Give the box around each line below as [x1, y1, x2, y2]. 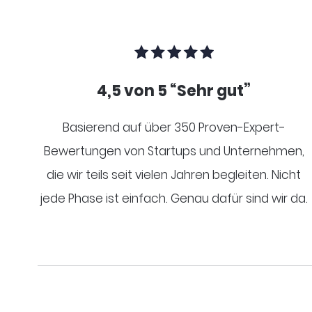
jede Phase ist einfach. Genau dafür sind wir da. [40, 189, 308, 207]
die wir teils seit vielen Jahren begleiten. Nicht [47, 166, 302, 183]
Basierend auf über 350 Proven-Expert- [62, 118, 286, 136]
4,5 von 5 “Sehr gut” [97, 79, 251, 102]
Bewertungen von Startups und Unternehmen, [43, 142, 304, 159]
